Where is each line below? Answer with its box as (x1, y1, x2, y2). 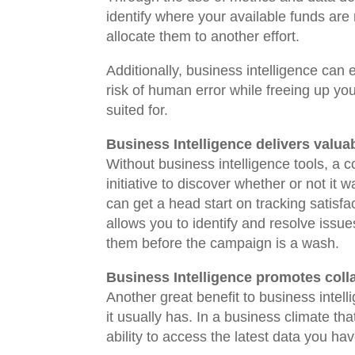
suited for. (106, 101, 169, 118)
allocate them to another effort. (106, 28, 300, 44)
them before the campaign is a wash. (106, 235, 340, 251)
